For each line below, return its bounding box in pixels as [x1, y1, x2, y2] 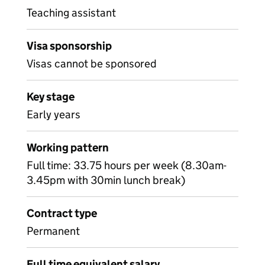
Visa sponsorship [27, 39, 112, 53]
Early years [27, 108, 80, 121]
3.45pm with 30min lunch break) [27, 173, 185, 187]
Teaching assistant [27, 6, 116, 20]
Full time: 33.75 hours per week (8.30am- [27, 159, 227, 172]
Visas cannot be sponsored [27, 57, 157, 70]
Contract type [27, 206, 97, 220]
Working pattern [27, 141, 109, 154]
